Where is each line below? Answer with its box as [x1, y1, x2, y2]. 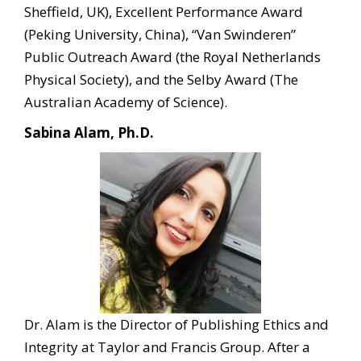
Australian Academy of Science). [24, 93, 227, 111]
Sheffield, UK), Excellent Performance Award [24, 2, 303, 21]
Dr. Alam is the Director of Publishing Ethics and [24, 315, 329, 334]
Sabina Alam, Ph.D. [24, 123, 154, 142]
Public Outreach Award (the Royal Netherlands [24, 48, 321, 66]
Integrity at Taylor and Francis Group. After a [24, 338, 310, 356]
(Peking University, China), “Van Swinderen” [24, 25, 296, 44]
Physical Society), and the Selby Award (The [24, 70, 298, 89]
